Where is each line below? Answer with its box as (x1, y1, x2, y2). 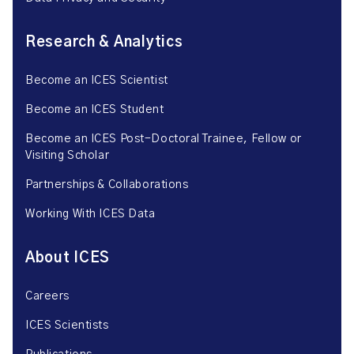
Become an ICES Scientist (25, 75, 168, 86)
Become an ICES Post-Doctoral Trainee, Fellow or (25, 134, 302, 145)
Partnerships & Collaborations (25, 179, 189, 190)
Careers (25, 291, 70, 302)
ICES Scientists (25, 320, 109, 331)
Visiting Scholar (25, 150, 110, 161)
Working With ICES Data (25, 209, 156, 220)
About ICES (25, 251, 111, 265)
